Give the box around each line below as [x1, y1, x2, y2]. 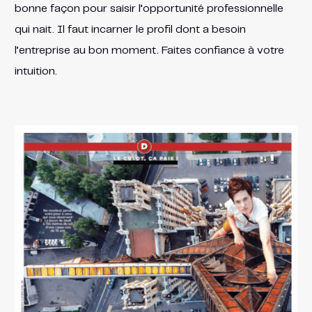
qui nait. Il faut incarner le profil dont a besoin [14, 24, 246, 35]
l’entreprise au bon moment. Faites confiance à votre [14, 45, 284, 56]
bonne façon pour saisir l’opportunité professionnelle [14, 3, 283, 14]
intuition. [14, 65, 57, 77]
